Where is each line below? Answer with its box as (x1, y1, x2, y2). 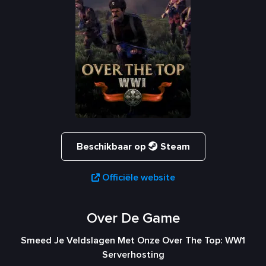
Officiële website (102, 172, 175, 184)
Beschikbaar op (76, 141, 148, 153)
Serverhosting (102, 249, 164, 261)
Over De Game (86, 210, 180, 227)
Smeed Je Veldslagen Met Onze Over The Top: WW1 (21, 235, 245, 247)
